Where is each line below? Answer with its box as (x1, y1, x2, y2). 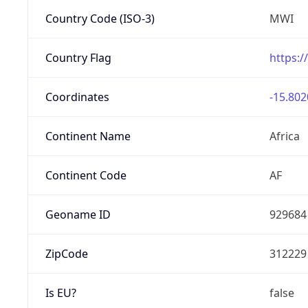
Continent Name (45, 128, 131, 144)
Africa (269, 128, 300, 144)
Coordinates (45, 89, 109, 104)
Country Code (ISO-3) (45, 10, 155, 26)
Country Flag (45, 49, 111, 65)
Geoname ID (45, 206, 111, 222)
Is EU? (45, 285, 76, 300)
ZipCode (45, 245, 88, 261)
